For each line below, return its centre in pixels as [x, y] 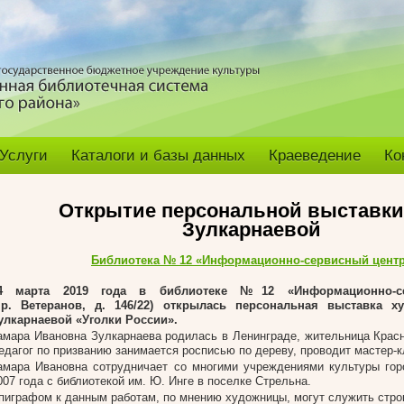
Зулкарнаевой [252, 230]
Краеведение [315, 156]
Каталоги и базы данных [158, 156]
